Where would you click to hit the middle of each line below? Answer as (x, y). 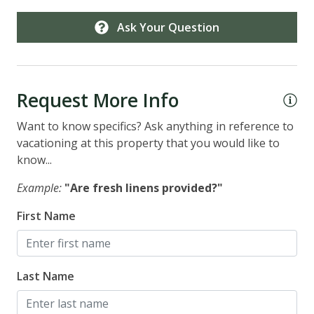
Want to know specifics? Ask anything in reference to (155, 126)
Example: (39, 187)
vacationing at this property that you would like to (148, 143)
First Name (46, 216)
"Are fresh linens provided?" (144, 187)
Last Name (46, 276)
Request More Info (98, 100)
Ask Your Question (168, 27)
